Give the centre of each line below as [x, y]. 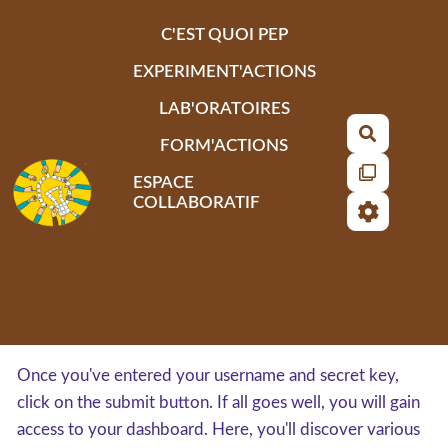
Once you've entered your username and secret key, [208, 375]
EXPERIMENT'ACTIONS [224, 71]
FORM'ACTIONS [224, 145]
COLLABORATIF [196, 202]
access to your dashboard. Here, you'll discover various [218, 429]
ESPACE [163, 182]
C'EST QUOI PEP [224, 34]
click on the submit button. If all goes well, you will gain [218, 402]
